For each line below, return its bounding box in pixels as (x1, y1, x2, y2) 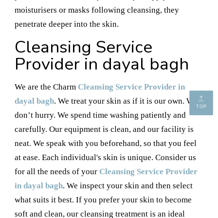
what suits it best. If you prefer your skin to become (15, 195, 192, 204)
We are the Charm (15, 82, 78, 91)
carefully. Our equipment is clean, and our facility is (15, 124, 194, 134)
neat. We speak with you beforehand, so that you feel (15, 138, 197, 148)
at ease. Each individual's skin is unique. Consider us (15, 152, 196, 162)
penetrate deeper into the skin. (15, 19, 121, 29)
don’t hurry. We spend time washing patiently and (15, 110, 186, 120)
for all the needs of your (15, 166, 99, 176)
